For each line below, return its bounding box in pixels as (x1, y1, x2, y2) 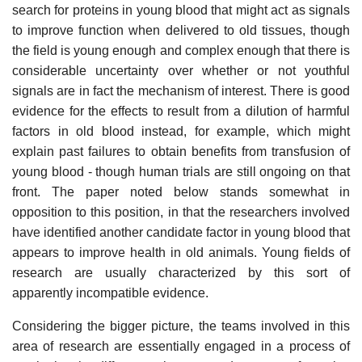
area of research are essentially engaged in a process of (12, 339, 350, 353)
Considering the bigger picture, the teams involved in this (12, 318, 350, 333)
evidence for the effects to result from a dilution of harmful (12, 103, 350, 118)
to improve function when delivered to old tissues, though (12, 23, 350, 37)
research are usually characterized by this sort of (12, 265, 350, 280)
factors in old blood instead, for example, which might (12, 124, 350, 138)
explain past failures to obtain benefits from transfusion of (12, 144, 350, 158)
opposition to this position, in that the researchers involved (12, 204, 350, 219)
